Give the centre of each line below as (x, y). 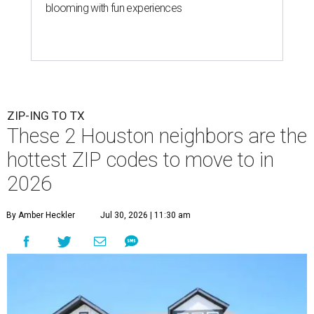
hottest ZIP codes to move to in (141, 159)
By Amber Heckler (41, 215)
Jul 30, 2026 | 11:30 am (145, 215)
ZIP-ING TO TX (46, 115)
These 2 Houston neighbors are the (157, 136)
